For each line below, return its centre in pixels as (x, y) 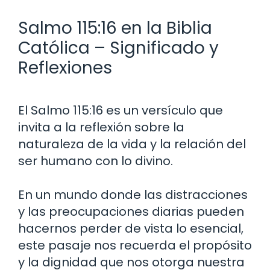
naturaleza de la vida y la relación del (132, 144)
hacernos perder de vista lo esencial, (131, 228)
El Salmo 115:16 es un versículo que (121, 110)
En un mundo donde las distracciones (133, 194)
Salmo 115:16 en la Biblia (115, 28)
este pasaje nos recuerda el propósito (135, 245)
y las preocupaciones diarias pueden (131, 211)
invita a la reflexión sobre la (101, 127)
